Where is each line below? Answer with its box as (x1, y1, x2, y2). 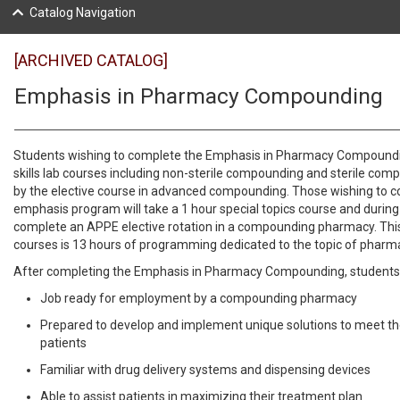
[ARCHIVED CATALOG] (14, 51, 168, 70)
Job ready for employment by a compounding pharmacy (40, 291, 357, 305)
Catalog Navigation (29, 5, 136, 20)
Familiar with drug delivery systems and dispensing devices (40, 362, 373, 377)
